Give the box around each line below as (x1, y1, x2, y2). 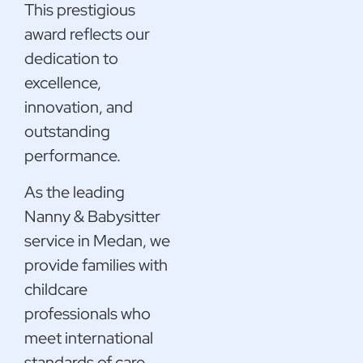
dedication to (24, 48, 118, 70)
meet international (24, 327, 153, 348)
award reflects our (24, 23, 150, 45)
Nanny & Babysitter (24, 205, 160, 227)
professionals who (24, 302, 151, 324)
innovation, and (24, 96, 133, 118)
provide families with (24, 254, 168, 275)
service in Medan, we (24, 229, 170, 251)
